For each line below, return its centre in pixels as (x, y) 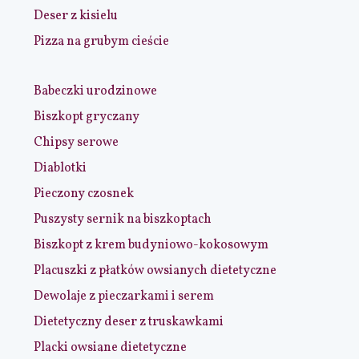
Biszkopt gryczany (87, 117)
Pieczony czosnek (84, 194)
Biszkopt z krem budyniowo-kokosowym (151, 246)
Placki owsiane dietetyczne (111, 348)
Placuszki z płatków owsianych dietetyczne (155, 271)
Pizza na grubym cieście (102, 42)
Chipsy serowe (77, 143)
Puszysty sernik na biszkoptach (123, 220)
